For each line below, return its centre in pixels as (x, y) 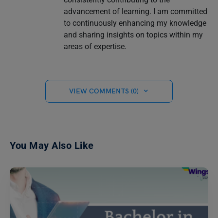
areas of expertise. (95, 46)
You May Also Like (52, 145)
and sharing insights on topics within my (133, 35)
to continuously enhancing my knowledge (135, 23)
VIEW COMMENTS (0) (104, 91)
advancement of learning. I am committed (135, 11)
